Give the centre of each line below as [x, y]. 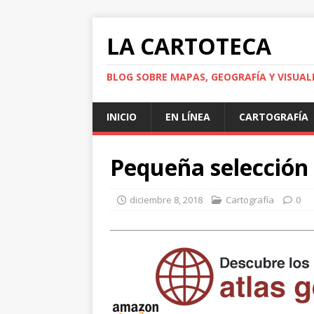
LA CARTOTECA [189, 46]
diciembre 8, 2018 [166, 200]
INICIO [122, 117]
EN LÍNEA [188, 117]
